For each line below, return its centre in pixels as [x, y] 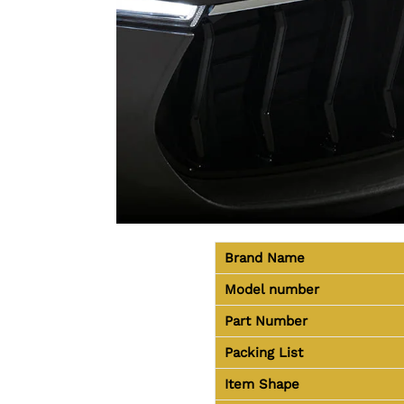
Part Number [266, 321]
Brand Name [264, 257]
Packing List [263, 352]
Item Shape [262, 384]
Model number [271, 289]
